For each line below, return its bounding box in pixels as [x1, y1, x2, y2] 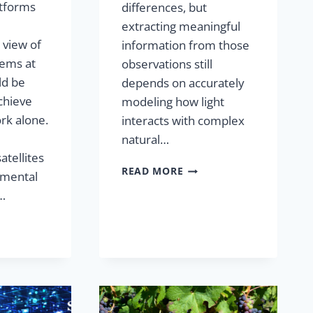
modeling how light [122, 94, 225, 110]
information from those [122, 37, 250, 54]
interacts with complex [122, 112, 245, 129]
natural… [122, 131, 170, 148]
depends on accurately [122, 75, 245, 92]
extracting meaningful [122, 18, 241, 35]
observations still [122, 56, 213, 73]
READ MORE [122, 164, 184, 178]
